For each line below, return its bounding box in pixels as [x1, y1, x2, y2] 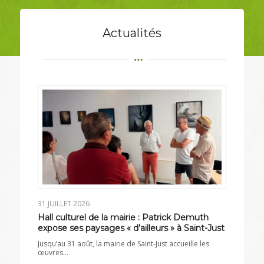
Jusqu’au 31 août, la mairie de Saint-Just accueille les [37, 238, 209, 249]
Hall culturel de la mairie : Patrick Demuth [37, 212, 209, 223]
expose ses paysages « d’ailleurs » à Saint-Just [37, 222, 225, 233]
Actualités [102, 26, 161, 40]
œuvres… [37, 247, 68, 258]
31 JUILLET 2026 [37, 198, 90, 209]
